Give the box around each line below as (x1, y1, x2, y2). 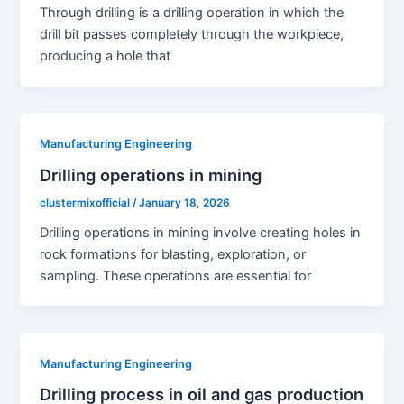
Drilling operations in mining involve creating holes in (40, 224, 362, 241)
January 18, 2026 (139, 196, 231, 209)
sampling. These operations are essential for (40, 267, 312, 284)
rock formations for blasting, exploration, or (40, 245, 307, 262)
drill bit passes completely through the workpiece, (40, 26, 344, 43)
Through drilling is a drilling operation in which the (40, 5, 344, 22)
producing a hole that (40, 48, 171, 65)
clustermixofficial (40, 196, 133, 209)
